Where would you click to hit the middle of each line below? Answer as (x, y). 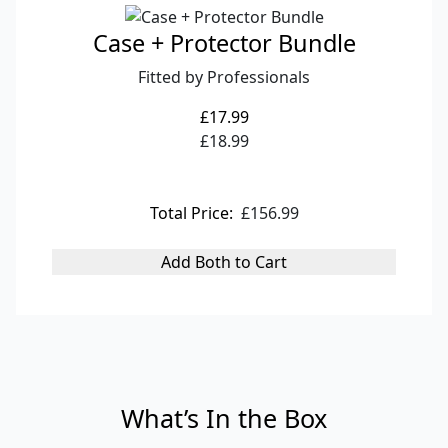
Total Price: (191, 213)
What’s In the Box (224, 418)
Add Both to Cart (224, 262)
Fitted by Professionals (224, 77)
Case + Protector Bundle (224, 43)
